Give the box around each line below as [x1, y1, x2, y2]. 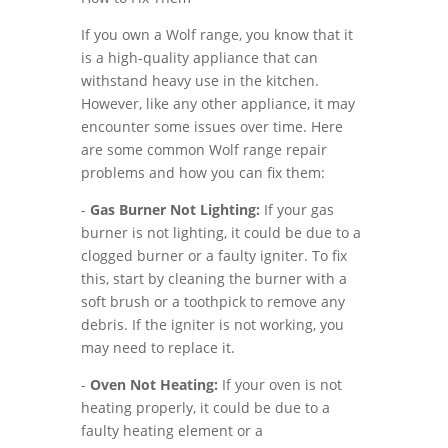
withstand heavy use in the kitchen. [80, 71, 319, 90]
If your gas [259, 200, 334, 219]
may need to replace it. [80, 338, 235, 357]
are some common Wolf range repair [80, 140, 327, 159]
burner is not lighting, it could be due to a [80, 223, 361, 242]
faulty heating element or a [80, 421, 263, 440]
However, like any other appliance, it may [80, 94, 355, 113]
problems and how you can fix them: [80, 163, 325, 182]
